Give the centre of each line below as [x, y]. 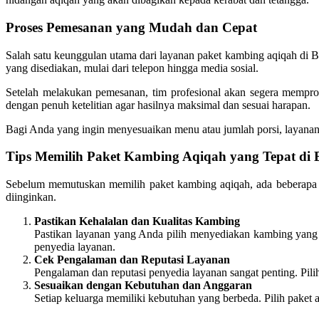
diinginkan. [31, 197]
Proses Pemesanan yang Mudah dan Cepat [131, 27]
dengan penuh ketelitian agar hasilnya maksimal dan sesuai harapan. [158, 105]
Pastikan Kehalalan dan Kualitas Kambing [137, 221]
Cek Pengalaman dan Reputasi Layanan [132, 259]
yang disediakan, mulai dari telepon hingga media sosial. [132, 68]
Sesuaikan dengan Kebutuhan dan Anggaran [143, 285]
